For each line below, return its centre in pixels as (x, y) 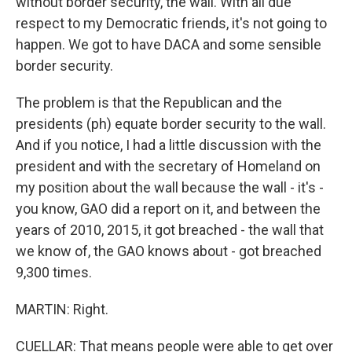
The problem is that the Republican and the (149, 103)
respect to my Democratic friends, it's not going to (171, 23)
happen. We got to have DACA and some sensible (169, 44)
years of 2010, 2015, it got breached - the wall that (170, 230)
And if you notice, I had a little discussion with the (169, 145)
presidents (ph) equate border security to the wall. (171, 124)
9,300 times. (54, 272)
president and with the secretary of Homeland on (168, 166)
